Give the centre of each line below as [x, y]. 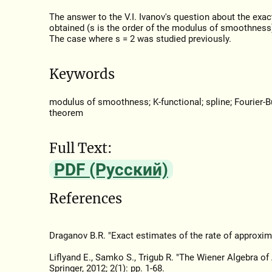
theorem [66, 113]
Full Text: [80, 148]
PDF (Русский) [111, 170]
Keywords [82, 74]
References [85, 198]
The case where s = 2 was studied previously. [140, 39]
